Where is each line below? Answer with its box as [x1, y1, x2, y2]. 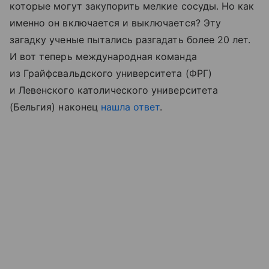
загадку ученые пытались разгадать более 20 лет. [10, 34, 251, 46]
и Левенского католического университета [10, 84, 218, 97]
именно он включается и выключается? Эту [10, 17, 221, 29]
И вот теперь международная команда [10, 50, 197, 63]
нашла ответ [100, 101, 160, 113]
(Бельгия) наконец [10, 101, 101, 113]
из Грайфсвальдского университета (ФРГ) [10, 67, 212, 80]
